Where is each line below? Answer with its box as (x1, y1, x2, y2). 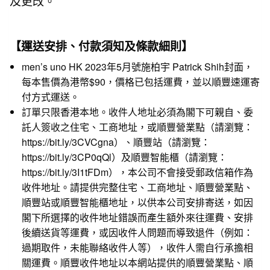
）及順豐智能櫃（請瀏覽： (111, 149, 227, 164)
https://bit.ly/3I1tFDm (22, 165, 108, 179)
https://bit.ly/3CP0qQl (22, 149, 111, 164)
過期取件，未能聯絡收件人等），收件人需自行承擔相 (22, 240, 253, 254)
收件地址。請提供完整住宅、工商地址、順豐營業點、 (22, 180, 253, 194)
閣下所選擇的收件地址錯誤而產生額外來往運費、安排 (22, 210, 253, 224)
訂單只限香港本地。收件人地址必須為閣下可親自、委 (22, 104, 253, 119)
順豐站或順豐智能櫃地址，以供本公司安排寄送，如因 (22, 195, 253, 209)
